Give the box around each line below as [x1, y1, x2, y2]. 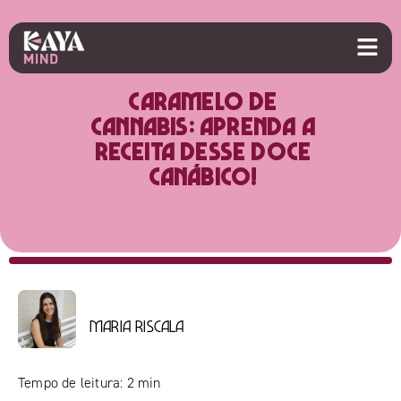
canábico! [148, 160, 258, 191]
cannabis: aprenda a [90, 110, 315, 141]
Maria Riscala [90, 316, 184, 336]
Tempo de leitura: [18, 374, 124, 391]
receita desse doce [94, 135, 311, 166]
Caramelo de [128, 85, 277, 115]
